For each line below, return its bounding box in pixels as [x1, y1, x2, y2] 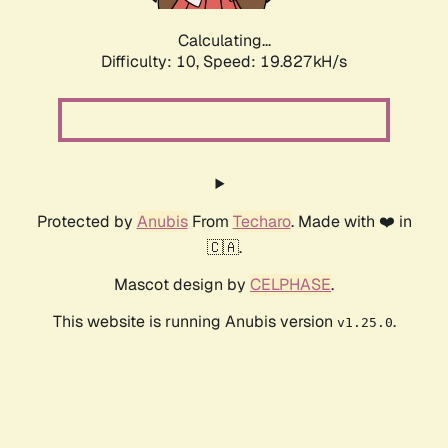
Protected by [36, 211, 137, 233]
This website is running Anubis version [52, 311, 337, 333]
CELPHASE [250, 274, 331, 296]
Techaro [232, 211, 291, 233]
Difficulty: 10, [101, 51, 203, 73]
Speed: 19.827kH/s [203, 51, 347, 73]
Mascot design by [114, 274, 250, 296]
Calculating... [177, 30, 271, 52]
